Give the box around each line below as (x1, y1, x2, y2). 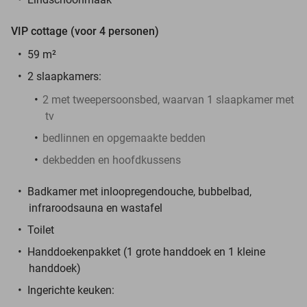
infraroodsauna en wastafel (29, 201, 162, 214)
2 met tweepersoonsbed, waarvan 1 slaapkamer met (42, 93, 294, 106)
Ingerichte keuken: (27, 283, 114, 297)
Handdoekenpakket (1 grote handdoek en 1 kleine (27, 245, 265, 258)
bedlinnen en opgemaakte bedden (42, 131, 206, 145)
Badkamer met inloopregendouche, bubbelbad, (27, 184, 251, 198)
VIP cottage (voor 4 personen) (11, 24, 159, 38)
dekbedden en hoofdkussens (42, 153, 181, 167)
